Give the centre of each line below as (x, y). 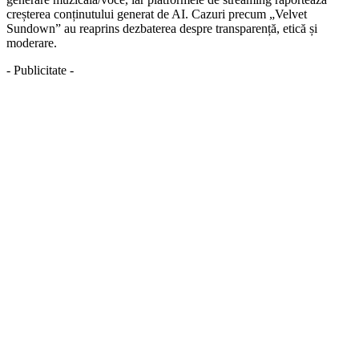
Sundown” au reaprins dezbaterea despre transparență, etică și (162, 29)
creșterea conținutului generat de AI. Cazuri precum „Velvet (157, 14)
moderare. (32, 43)
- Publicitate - (40, 71)
